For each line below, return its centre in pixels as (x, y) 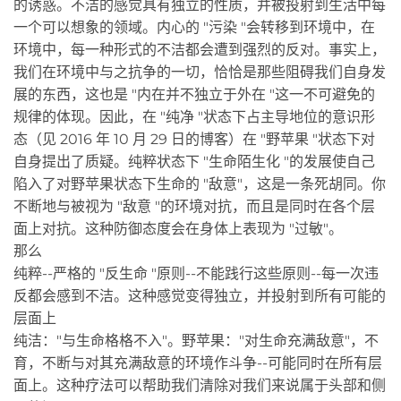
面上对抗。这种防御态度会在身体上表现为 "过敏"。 (178, 228)
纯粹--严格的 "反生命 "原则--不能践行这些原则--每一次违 (196, 273)
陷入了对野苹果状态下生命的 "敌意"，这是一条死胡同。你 (200, 183)
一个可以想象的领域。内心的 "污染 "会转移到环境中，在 (194, 27)
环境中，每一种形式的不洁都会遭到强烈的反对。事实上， (200, 49)
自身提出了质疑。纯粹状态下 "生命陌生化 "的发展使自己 (194, 161)
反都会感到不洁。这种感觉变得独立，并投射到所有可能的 (200, 295)
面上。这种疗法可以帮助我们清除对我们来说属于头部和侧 (200, 385)
